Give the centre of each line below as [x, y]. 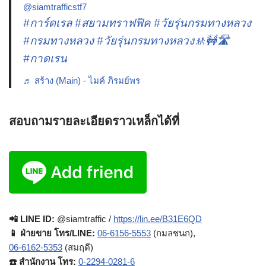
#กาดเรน [45, 59]
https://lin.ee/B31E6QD [158, 219]
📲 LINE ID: [32, 219]
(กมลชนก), [173, 233]
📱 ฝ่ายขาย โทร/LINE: [53, 233]
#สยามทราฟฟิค [113, 23]
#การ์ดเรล [47, 23]
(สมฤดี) [78, 248]
